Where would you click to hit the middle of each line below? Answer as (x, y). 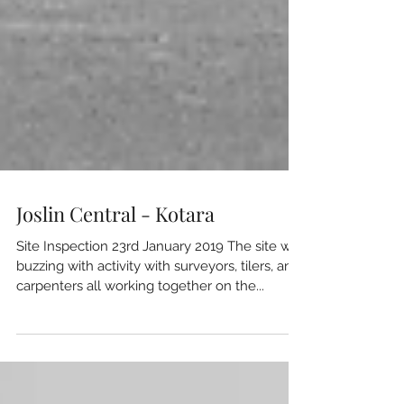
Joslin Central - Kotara (115, 246)
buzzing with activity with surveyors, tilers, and (158, 298)
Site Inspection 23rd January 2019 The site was (161, 279)
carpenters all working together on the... (140, 318)
